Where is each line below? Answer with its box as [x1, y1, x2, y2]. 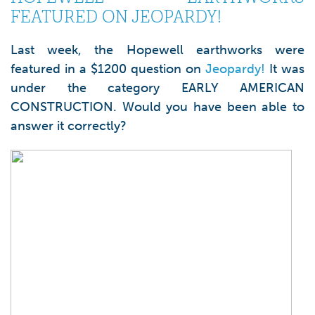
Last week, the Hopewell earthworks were [11, 42, 304, 58]
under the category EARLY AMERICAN [11, 80, 304, 96]
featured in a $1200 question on [11, 61, 205, 77]
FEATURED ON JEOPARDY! [11, 6, 221, 27]
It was [265, 61, 304, 77]
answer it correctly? [11, 118, 127, 134]
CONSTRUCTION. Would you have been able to [11, 99, 304, 115]
